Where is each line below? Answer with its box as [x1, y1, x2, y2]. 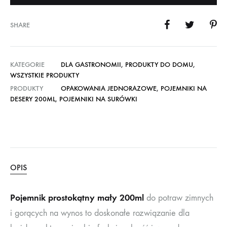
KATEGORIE [10, 60, 45, 69]
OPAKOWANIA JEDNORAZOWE [61, 84, 157, 93]
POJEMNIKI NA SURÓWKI [59, 94, 137, 103]
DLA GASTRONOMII [61, 60, 121, 69]
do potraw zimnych [144, 192, 213, 203]
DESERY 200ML [10, 94, 55, 103]
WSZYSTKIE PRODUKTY [10, 70, 79, 80]
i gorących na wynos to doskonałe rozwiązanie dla [10, 207, 190, 218]
